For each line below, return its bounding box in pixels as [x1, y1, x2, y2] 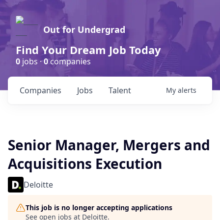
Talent [109, 85, 131, 96]
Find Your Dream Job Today [16, 42, 161, 57]
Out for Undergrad [43, 24, 125, 35]
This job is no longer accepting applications [26, 203, 172, 212]
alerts [178, 85, 196, 95]
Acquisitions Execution [8, 154, 162, 173]
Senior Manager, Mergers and [8, 136, 210, 154]
